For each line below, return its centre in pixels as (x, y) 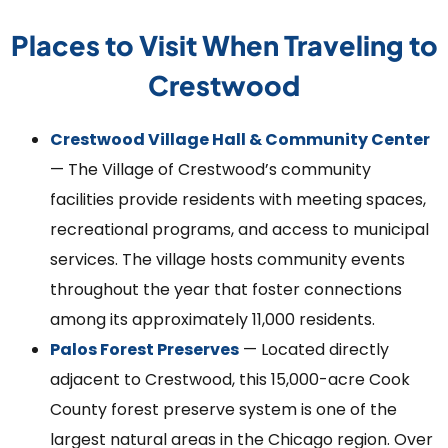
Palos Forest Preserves (144, 350)
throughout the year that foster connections (226, 290)
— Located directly (314, 350)
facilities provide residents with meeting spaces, (238, 200)
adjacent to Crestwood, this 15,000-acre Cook (230, 380)
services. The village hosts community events (227, 260)
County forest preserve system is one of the (223, 410)
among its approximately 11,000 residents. (212, 320)
